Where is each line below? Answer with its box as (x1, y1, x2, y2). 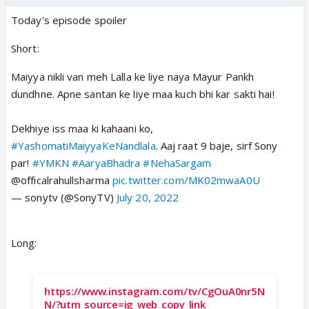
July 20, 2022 (116, 190, 179, 204)
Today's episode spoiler (11, 12, 128, 27)
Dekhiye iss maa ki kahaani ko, (11, 121, 154, 135)
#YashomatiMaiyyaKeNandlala (11, 138, 156, 152)
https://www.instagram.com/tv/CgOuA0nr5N (44, 283, 265, 298)
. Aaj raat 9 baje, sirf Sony (155, 138, 278, 152)
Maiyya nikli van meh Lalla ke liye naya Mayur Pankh (11, 69, 255, 83)
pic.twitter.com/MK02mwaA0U (112, 172, 260, 187)
